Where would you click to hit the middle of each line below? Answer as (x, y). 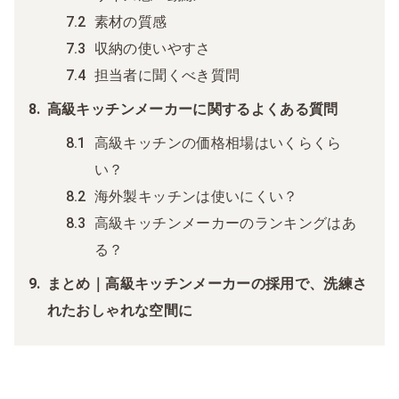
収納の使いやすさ (152, 48)
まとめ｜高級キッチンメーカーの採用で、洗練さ (207, 283)
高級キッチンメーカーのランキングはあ (225, 223)
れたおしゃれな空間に (120, 310)
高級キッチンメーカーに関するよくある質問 (192, 109)
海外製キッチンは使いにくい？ (196, 196)
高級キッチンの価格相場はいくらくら (218, 142)
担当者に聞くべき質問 (167, 75)
